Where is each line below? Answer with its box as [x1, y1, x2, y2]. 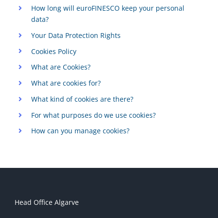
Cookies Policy [31, 46, 76, 56]
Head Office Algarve [15, 198, 79, 207]
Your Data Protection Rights [31, 30, 121, 40]
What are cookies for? [31, 78, 101, 88]
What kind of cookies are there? [31, 94, 133, 104]
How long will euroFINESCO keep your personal [31, 3, 184, 13]
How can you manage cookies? [31, 126, 129, 136]
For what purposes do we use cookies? [31, 110, 156, 120]
